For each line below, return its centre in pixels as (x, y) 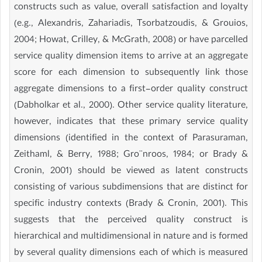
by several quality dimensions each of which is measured (131, 254)
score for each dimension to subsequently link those (131, 73)
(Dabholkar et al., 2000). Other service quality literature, (131, 106)
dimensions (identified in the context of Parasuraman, (131, 139)
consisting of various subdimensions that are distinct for (131, 188)
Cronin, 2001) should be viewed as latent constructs (131, 172)
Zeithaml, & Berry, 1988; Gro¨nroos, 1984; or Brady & (131, 155)
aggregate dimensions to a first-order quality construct (131, 90)
